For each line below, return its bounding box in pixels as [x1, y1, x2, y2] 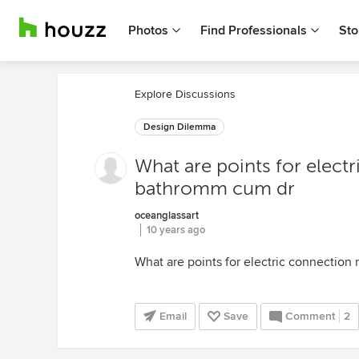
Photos [128, 22, 168, 38]
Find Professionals [200, 22, 307, 38]
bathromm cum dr [135, 178, 295, 200]
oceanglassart [135, 209, 199, 222]
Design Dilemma [143, 121, 216, 133]
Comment [285, 309, 335, 323]
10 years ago [147, 224, 205, 236]
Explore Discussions [135, 87, 236, 101]
